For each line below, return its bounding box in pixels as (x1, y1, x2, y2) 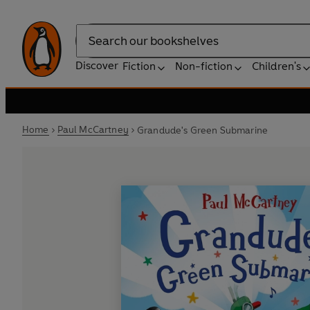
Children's (252, 60, 301, 73)
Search (75, 41, 110, 55)
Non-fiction (175, 60, 232, 73)
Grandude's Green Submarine (136, 124, 268, 136)
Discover (75, 59, 118, 72)
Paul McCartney (57, 124, 129, 136)
